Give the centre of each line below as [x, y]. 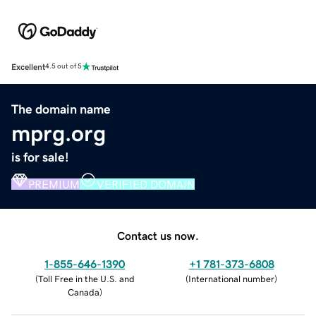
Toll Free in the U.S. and [86, 279]
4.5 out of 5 [63, 67]
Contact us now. [158, 235]
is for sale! [40, 157]
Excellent [28, 67]
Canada [83, 292]
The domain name [61, 109]
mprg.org [59, 133]
